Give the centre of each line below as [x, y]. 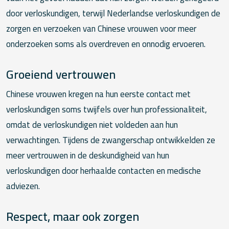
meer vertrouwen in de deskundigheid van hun [88, 156]
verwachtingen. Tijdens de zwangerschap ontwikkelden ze [111, 140]
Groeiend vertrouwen [61, 74]
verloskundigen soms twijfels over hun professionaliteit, [107, 110]
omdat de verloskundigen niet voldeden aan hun [92, 125]
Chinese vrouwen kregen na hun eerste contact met [98, 94]
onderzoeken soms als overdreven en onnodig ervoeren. [106, 44]
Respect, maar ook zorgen [73, 216]
